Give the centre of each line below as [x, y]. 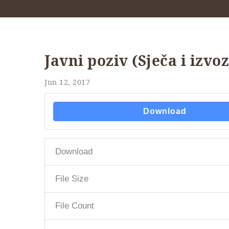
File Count [75, 205]
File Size [72, 178]
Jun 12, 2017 [67, 82]
